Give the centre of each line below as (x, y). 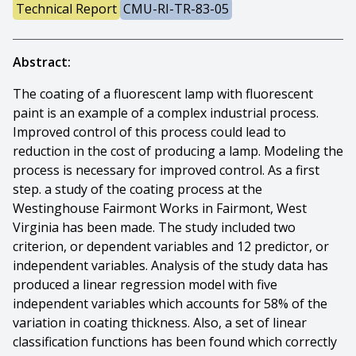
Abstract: (42, 62)
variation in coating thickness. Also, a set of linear (160, 323)
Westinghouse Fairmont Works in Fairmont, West (160, 208)
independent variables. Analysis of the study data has (170, 265)
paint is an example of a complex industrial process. (166, 113)
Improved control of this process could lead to (149, 132)
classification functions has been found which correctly (175, 342)
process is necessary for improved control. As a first (166, 170)
